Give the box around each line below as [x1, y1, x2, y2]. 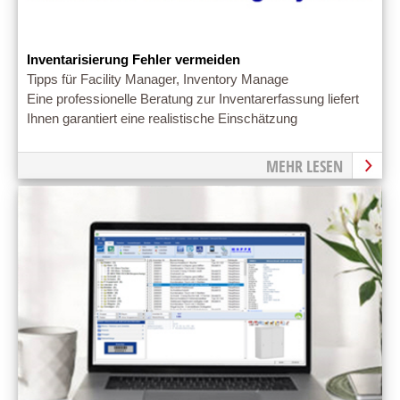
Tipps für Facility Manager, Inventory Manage [27, 71, 288, 87]
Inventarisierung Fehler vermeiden [27, 52, 240, 67]
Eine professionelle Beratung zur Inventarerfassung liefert [27, 91, 359, 106]
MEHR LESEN [266, 154, 343, 177]
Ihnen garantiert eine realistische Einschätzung [27, 111, 297, 126]
